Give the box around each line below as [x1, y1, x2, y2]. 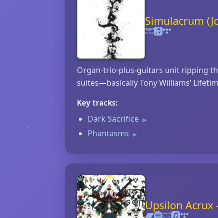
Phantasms [88, 128, 131, 139]
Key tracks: [77, 98, 118, 108]
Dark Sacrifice [88, 113, 141, 124]
